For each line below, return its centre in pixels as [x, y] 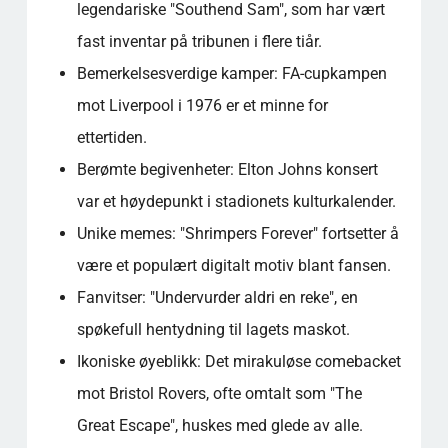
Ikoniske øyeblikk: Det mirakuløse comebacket [238, 361]
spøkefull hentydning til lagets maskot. [213, 329]
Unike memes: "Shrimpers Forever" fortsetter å [237, 233]
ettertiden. [111, 137]
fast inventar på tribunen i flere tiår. [199, 41]
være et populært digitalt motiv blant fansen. [233, 265]
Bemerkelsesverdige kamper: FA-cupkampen [231, 73]
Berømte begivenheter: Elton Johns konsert [227, 169]
